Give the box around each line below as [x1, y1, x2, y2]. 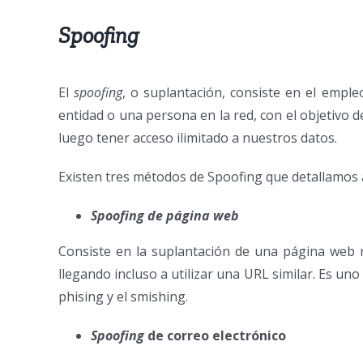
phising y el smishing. [58, 288, 191, 306]
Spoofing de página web [91, 207, 239, 225]
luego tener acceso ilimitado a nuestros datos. [58, 129, 337, 147]
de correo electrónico [147, 327, 286, 345]
